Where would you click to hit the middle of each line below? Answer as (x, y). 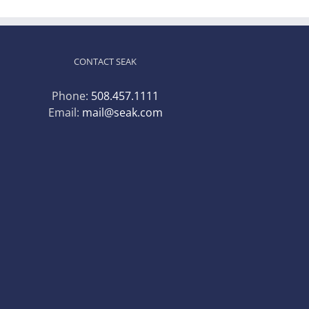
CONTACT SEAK (106, 61)
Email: (65, 112)
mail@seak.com (122, 112)
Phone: (72, 96)
